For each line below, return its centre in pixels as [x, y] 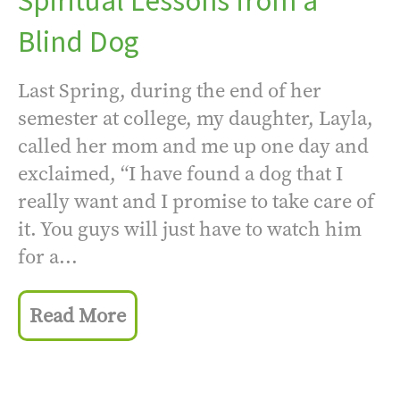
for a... [48, 256]
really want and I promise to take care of [196, 201]
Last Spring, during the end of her [170, 90]
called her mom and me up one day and [193, 146]
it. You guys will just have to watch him [190, 229]
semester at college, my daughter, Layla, [196, 118]
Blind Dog [78, 42]
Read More [78, 316]
